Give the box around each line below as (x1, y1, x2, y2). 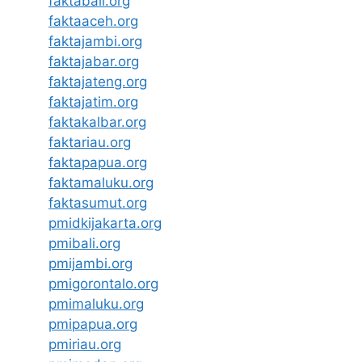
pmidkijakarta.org (48, 215, 162, 232)
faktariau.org (48, 134, 131, 151)
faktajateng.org (48, 74, 147, 90)
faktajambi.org (48, 33, 142, 50)
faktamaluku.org (48, 175, 154, 192)
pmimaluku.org (48, 296, 144, 313)
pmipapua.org (48, 316, 137, 333)
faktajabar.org (48, 53, 139, 70)
